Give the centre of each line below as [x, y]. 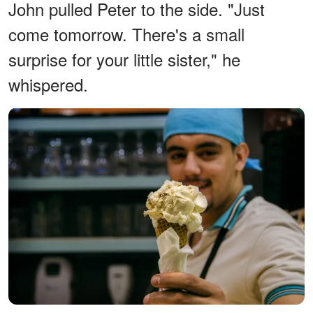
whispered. [48, 85]
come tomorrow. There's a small [126, 34]
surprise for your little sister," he [124, 59]
